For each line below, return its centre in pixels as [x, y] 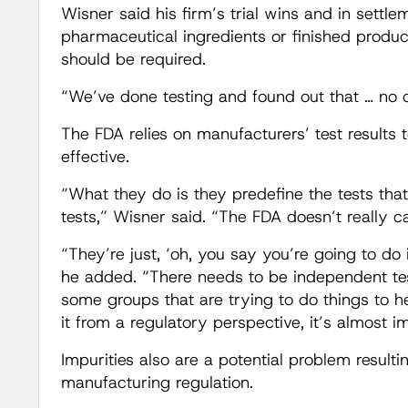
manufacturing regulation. [157, 383]
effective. [95, 157]
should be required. [133, 60]
